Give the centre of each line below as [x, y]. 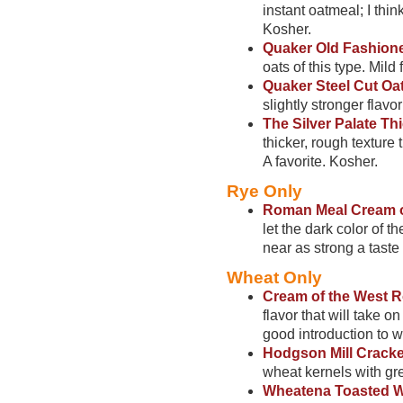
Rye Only [264, 191]
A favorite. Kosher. [320, 161]
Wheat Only [274, 278]
